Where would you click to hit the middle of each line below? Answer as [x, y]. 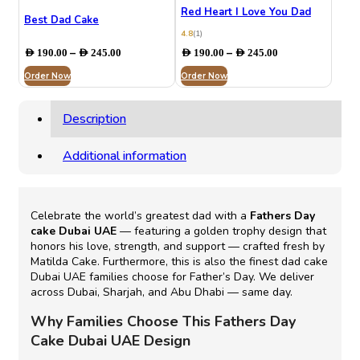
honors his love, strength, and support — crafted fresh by [178, 246]
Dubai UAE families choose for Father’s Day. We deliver [172, 276]
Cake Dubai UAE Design [110, 340]
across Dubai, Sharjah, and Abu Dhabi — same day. [162, 292]
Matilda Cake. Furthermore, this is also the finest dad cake [179, 261]
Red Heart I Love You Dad [245, 12]
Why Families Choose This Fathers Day [163, 321]
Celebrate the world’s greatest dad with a [140, 215]
